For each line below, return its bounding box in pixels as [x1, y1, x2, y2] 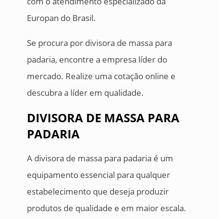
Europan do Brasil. [26, 12, 96, 24]
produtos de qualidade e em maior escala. [26, 202, 186, 214]
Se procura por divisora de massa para [26, 37, 172, 49]
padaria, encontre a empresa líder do [26, 54, 167, 66]
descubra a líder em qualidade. [26, 87, 144, 99]
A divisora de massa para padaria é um [26, 153, 173, 164]
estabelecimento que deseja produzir [26, 186, 169, 197]
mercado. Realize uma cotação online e [26, 70, 175, 82]
